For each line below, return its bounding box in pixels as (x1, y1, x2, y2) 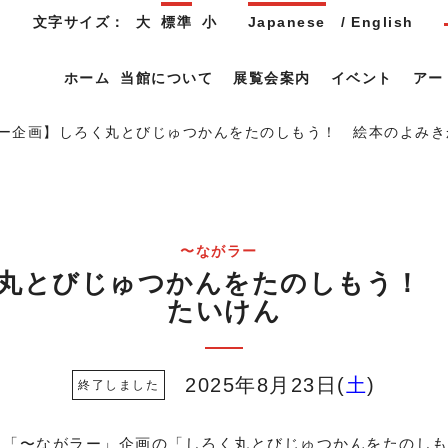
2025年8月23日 (185, 374, 338, 397)
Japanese (247, 14, 326, 30)
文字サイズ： (32, 14, 126, 30)
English (351, 14, 414, 30)
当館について (120, 70, 213, 87)
